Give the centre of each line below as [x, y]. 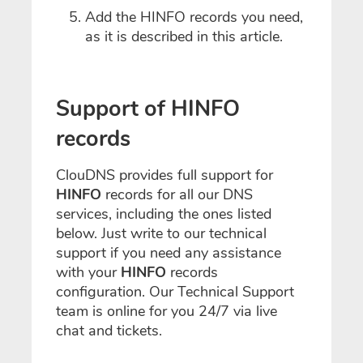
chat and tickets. [109, 330]
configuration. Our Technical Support [175, 291]
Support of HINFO [148, 109]
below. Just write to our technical [161, 233]
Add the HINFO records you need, [194, 17]
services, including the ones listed [164, 214]
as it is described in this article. [184, 37]
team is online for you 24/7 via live [167, 311]
